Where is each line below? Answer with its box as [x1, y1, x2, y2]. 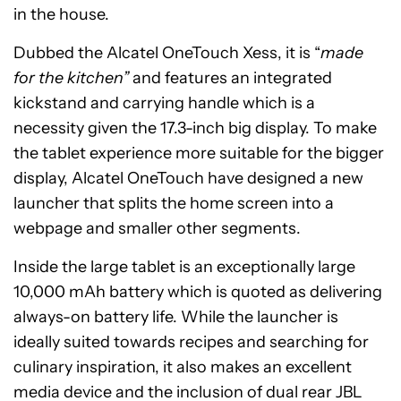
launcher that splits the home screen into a [13, 193, 334, 213]
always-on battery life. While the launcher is [13, 307, 338, 327]
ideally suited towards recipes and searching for [13, 332, 369, 352]
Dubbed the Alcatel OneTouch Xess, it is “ [13, 43, 320, 63]
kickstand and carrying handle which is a [13, 93, 315, 113]
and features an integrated [129, 68, 332, 88]
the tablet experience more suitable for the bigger [13, 143, 384, 163]
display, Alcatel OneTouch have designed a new [13, 168, 363, 188]
